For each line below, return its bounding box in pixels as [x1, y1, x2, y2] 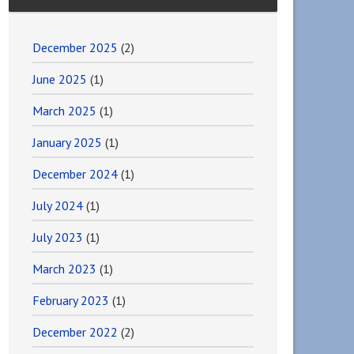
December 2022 [32, 324, 118, 340]
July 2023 [32, 229, 83, 245]
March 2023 [32, 261, 96, 277]
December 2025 [32, 40, 118, 55]
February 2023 [32, 292, 109, 308]
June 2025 [32, 71, 87, 87]
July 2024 [32, 198, 83, 213]
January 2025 [32, 134, 102, 150]
